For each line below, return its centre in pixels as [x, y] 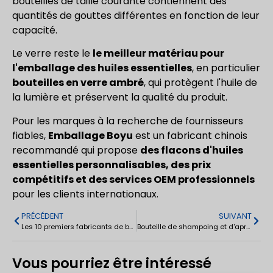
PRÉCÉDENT [42, 216]
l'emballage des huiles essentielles [102, 68]
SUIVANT [235, 216]
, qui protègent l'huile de [200, 83]
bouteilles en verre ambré [78, 83]
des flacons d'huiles [192, 150]
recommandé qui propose [76, 150]
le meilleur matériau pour [158, 54]
